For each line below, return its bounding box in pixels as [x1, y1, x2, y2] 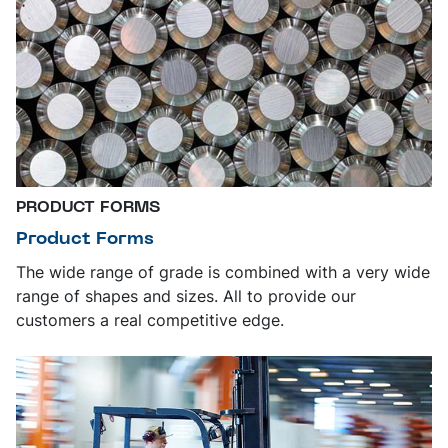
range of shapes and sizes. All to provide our [16, 285, 356, 306]
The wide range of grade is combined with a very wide [16, 261, 430, 282]
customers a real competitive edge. [16, 309, 284, 330]
